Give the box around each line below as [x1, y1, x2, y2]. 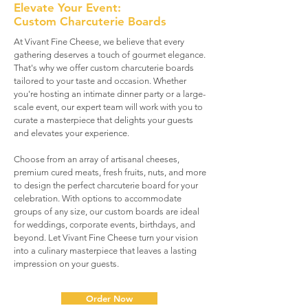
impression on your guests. [14, 258, 119, 269]
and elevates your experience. [14, 128, 129, 138]
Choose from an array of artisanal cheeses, [14, 154, 179, 164]
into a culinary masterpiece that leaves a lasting [14, 245, 197, 256]
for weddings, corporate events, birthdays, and [14, 219, 195, 230]
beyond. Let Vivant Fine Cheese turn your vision [14, 232, 198, 243]
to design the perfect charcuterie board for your [14, 180, 198, 190]
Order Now [86, 293, 133, 304]
